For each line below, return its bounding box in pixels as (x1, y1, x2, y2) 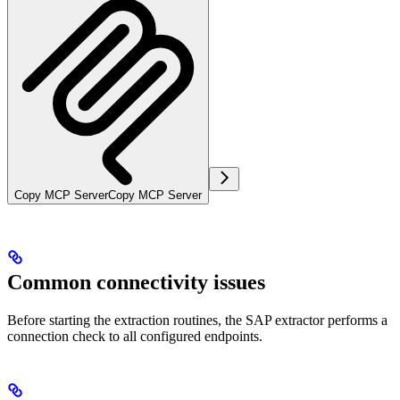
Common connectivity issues (7, 270, 265, 294)
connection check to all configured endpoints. (7, 328, 262, 344)
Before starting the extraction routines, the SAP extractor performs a (7, 312, 387, 328)
